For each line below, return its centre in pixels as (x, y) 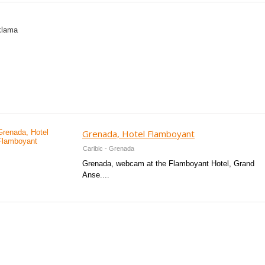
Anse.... (96, 175)
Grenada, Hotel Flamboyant (138, 134)
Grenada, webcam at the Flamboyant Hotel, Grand (168, 164)
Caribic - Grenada (109, 149)
